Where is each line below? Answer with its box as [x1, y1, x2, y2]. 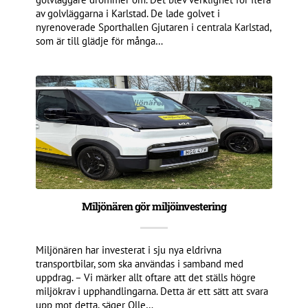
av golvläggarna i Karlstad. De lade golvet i [36, 6, 221, 20]
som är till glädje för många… [36, 34, 164, 47]
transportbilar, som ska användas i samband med [36, 256, 244, 270]
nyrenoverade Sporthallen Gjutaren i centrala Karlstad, [36, 20, 272, 34]
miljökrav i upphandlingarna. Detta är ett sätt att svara [36, 284, 269, 298]
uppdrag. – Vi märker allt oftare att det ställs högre [36, 270, 256, 284]
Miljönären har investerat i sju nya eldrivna [36, 243, 222, 256]
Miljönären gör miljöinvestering [81, 199, 226, 213]
